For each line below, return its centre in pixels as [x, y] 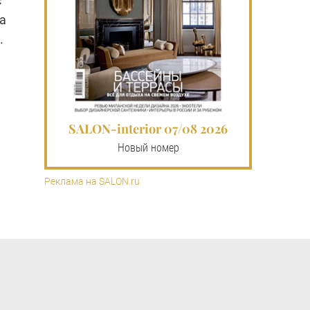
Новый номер [148, 147]
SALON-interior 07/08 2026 [148, 128]
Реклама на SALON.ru [92, 181]
